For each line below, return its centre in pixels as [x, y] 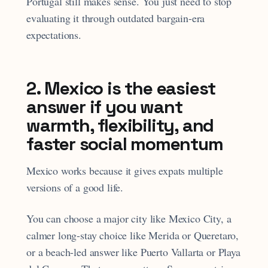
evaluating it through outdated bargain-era [116, 18]
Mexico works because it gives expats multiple [125, 170]
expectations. [54, 34]
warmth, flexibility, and [120, 125]
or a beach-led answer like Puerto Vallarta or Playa [133, 252]
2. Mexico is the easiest [121, 88]
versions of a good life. [75, 187]
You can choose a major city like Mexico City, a [129, 219]
